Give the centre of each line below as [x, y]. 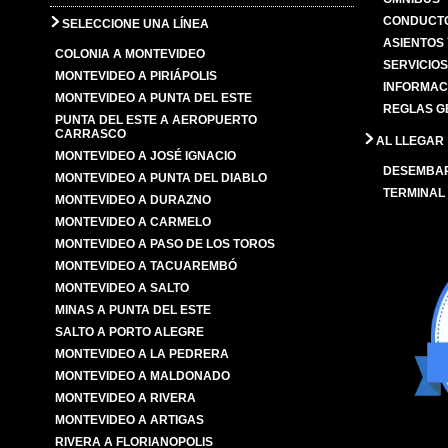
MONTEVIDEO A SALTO [122, 287]
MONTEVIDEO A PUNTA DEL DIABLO [161, 177]
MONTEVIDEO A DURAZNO [133, 199]
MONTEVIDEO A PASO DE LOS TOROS [165, 243]
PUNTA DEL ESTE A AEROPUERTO [156, 119]
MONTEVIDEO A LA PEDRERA [142, 353]
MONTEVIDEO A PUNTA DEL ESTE [154, 97]
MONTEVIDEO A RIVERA [126, 397]
